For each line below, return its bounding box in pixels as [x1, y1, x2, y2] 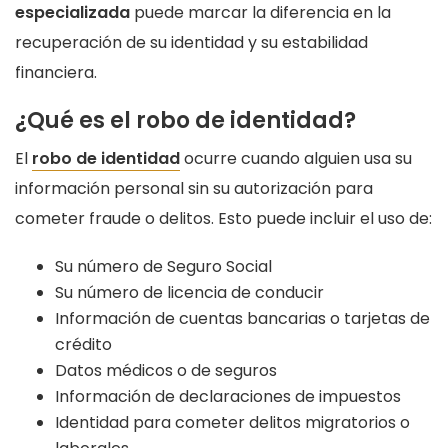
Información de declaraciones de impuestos [55, 384, 401, 408]
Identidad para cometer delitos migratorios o [55, 410, 410, 434]
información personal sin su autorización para [15, 176, 373, 200]
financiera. [15, 60, 97, 84]
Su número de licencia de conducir [55, 280, 324, 304]
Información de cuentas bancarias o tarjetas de [55, 306, 430, 330]
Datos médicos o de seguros [55, 358, 277, 382]
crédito [55, 332, 112, 356]
